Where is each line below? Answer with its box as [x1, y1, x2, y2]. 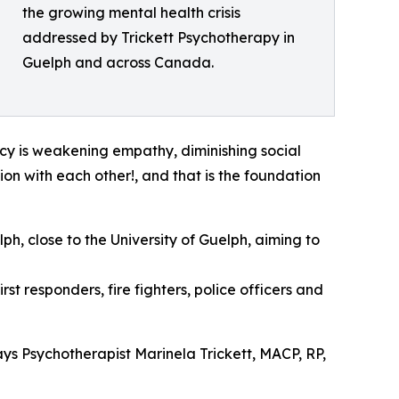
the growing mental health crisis [22, 4, 240, 22]
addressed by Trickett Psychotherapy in [22, 28, 295, 47]
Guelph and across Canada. [22, 53, 214, 72]
